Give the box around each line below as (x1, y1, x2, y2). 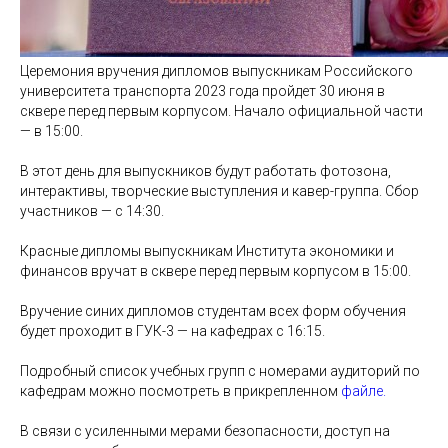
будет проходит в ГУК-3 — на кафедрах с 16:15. (20, 322, 325, 339)
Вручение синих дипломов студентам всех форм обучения (20, 302, 406, 319)
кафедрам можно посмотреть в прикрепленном (20, 382, 341, 399)
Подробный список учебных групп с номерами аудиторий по (20, 362, 420, 379)
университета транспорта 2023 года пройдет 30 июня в (20, 82, 385, 99)
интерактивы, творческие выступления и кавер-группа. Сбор (20, 182, 419, 199)
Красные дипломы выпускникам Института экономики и (20, 242, 394, 259)
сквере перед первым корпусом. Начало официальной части (20, 102, 423, 119)
